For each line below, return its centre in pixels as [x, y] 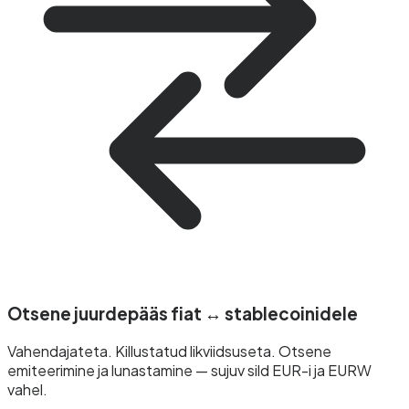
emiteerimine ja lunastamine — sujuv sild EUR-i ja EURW [189, 371]
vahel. [27, 390]
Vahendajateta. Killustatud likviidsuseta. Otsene [169, 351]
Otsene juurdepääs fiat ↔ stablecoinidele [183, 313]
